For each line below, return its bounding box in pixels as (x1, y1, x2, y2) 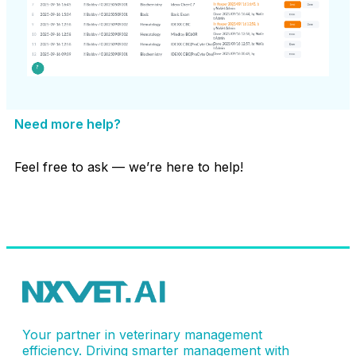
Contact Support (115, 211, 241, 230)
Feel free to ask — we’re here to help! (14, 158, 243, 175)
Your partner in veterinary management (22, 327, 262, 343)
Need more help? (14, 115, 121, 132)
